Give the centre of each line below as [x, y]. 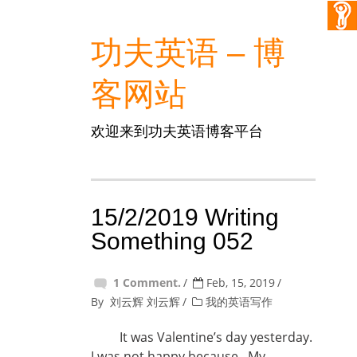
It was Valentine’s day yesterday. [202, 337]
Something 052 [172, 241]
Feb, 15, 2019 [239, 282]
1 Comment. [147, 282]
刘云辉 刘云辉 [145, 302]
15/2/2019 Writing [185, 217]
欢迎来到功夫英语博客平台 [177, 131]
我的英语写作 [239, 302]
